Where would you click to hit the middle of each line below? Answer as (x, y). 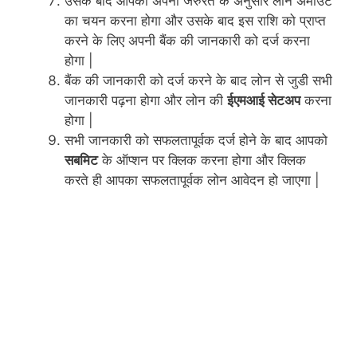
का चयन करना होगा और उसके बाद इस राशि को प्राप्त (195, 21)
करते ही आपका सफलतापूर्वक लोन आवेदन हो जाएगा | (192, 180)
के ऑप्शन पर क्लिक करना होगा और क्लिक (202, 161)
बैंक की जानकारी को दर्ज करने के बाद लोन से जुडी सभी (198, 81)
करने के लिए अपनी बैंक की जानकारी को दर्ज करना (187, 41)
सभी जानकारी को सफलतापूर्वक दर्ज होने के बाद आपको (196, 141)
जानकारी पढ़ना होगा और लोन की (146, 101)
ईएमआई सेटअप (264, 101)
